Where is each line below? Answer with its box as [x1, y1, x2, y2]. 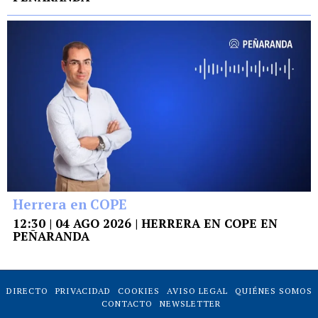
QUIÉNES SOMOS [234, 285, 312, 297]
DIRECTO [6, 285, 48, 297]
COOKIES [117, 285, 160, 297]
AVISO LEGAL [166, 285, 228, 297]
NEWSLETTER [160, 298, 221, 309]
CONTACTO [102, 298, 153, 309]
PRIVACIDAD [55, 285, 111, 297]
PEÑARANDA [13, 228, 89, 245]
